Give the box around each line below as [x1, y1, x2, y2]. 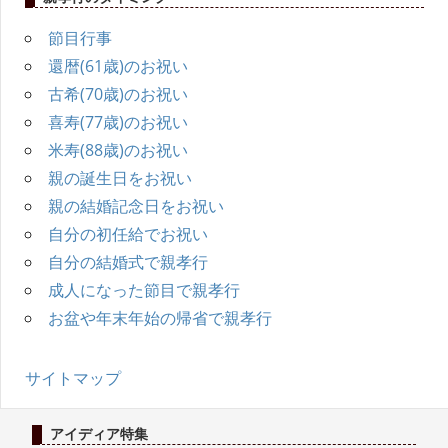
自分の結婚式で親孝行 [48, 250, 208, 273]
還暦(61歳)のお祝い [48, 54, 188, 77]
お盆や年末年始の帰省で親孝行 [48, 306, 272, 329]
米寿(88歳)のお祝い [48, 138, 188, 161]
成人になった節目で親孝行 [48, 278, 240, 301]
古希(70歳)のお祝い [48, 82, 188, 105]
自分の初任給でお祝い [48, 222, 208, 245]
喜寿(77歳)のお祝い [48, 110, 188, 133]
